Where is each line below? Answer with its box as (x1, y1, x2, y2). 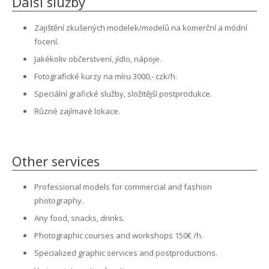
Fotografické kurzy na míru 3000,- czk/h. (34, 71, 177, 82)
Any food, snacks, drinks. (34, 213, 125, 223)
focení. (34, 36, 59, 47)
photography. (34, 195, 83, 206)
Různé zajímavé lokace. (34, 106, 120, 116)
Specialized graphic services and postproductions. (34, 247, 217, 258)
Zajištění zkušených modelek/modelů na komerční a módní (34, 22, 247, 33)
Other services (12, 152, 100, 170)
